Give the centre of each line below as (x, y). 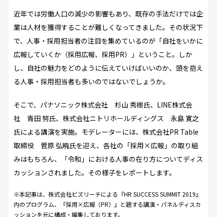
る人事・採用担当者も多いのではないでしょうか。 (91, 81)
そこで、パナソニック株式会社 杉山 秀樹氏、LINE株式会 (103, 104)
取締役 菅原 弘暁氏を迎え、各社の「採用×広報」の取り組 (106, 145)
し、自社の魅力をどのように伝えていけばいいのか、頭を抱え (108, 68)
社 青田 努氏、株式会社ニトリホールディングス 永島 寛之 (106, 118)
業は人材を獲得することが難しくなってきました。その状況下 (108, 27)
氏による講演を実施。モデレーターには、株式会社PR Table (106, 132)
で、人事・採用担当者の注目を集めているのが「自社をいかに (108, 40)
